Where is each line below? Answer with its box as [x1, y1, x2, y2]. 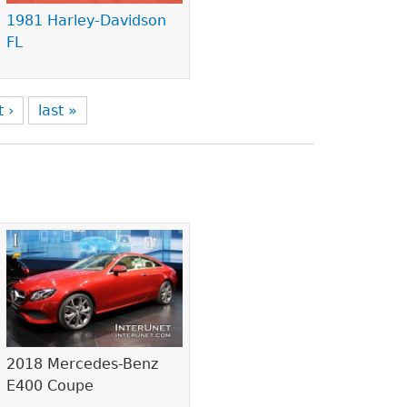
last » [38, 102, 78, 119]
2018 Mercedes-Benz [6, 355, 159, 373]
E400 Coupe [6, 377, 94, 395]
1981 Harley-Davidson [6, 12, 167, 30]
